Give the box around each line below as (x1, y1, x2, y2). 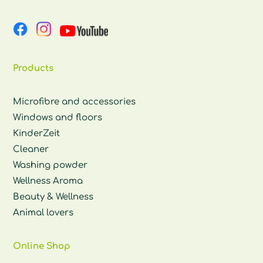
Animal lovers (13, 208, 74, 218)
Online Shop (13, 241, 71, 252)
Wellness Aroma (13, 176, 83, 187)
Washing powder (13, 160, 88, 171)
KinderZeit (13, 129, 60, 139)
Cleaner (13, 144, 49, 155)
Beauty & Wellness (13, 192, 94, 203)
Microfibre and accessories (13, 97, 136, 107)
